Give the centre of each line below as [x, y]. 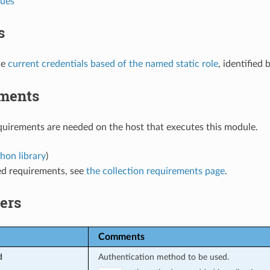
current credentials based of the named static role [113, 64]
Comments [121, 237]
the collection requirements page [155, 171]
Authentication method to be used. [163, 257]
